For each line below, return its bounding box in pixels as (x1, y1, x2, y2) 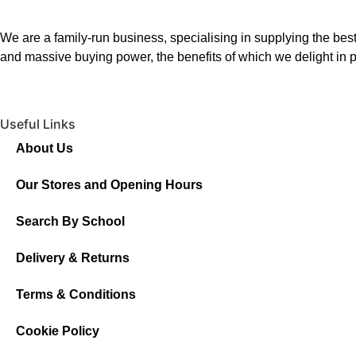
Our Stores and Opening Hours (16, 178, 203, 192)
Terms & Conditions (16, 288, 136, 302)
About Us (16, 141, 73, 156)
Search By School (16, 215, 125, 229)
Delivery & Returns (16, 251, 130, 265)
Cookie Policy (16, 324, 99, 339)
